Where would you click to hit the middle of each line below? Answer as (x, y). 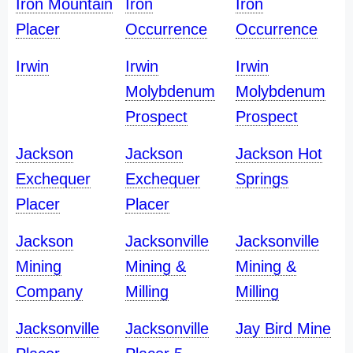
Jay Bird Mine (283, 329)
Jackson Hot (279, 154)
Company (49, 292)
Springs (262, 179)
